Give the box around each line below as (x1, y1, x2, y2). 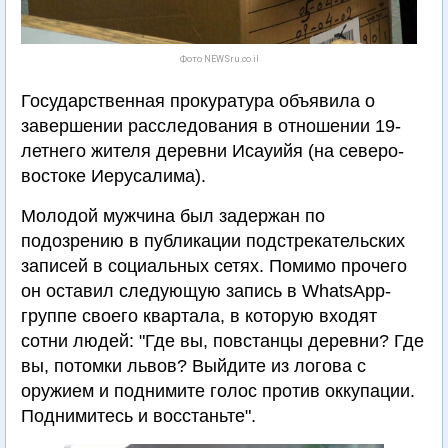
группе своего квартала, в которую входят (21, 306, 377, 326)
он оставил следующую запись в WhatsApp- (21, 281, 391, 301)
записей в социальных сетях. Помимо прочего (21, 256, 407, 276)
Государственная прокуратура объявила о (21, 91, 375, 111)
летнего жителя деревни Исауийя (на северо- (21, 141, 404, 161)
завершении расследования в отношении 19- (21, 116, 401, 136)
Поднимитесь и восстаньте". (21, 406, 256, 426)
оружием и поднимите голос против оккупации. (21, 381, 415, 401)
